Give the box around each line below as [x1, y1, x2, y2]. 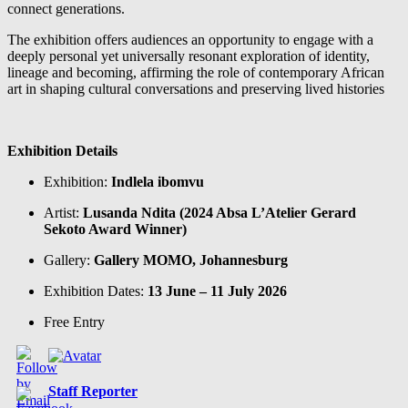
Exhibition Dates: [44, 283, 148, 300]
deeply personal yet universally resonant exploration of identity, [7, 48, 370, 65]
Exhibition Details [7, 143, 117, 159]
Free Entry [44, 314, 105, 331]
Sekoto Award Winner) [44, 221, 187, 238]
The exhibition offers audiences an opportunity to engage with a [7, 32, 373, 48]
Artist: [44, 205, 83, 221]
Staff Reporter [48, 383, 138, 400]
